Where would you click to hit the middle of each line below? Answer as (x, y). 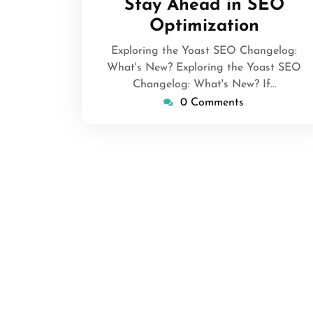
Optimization (204, 26)
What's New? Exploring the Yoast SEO (204, 68)
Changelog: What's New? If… (204, 85)
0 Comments (212, 103)
